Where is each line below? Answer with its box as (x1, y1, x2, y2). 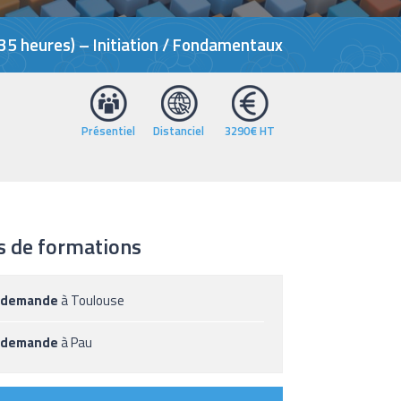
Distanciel (153, 122, 204, 141)
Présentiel (81, 122, 135, 141)
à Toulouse (58, 290, 124, 311)
